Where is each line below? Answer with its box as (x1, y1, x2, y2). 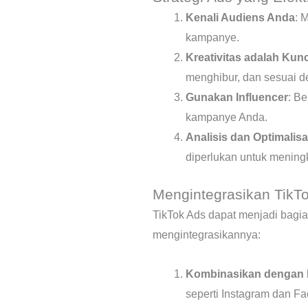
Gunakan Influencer (186, 91, 288, 103)
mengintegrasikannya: (153, 228, 261, 241)
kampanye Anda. (186, 111, 267, 123)
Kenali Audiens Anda (186, 11, 295, 23)
